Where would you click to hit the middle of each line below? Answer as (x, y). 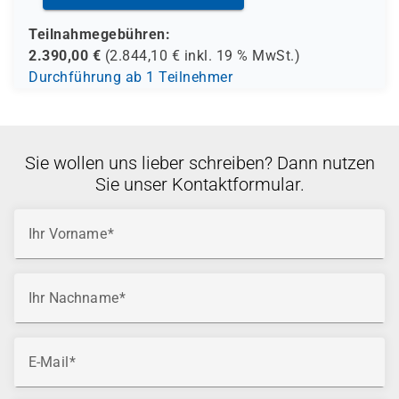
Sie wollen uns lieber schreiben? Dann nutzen (199, 163)
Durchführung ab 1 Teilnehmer (130, 77)
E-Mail (49, 362)
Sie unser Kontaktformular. (199, 184)
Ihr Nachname (73, 298)
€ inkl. (192, 56)
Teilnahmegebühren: (99, 34)
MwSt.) (274, 56)
